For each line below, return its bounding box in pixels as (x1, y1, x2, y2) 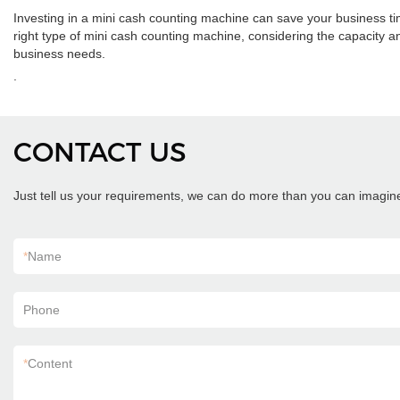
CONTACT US (13, 136, 187, 169)
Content (28, 356, 72, 371)
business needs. (13, 46, 105, 61)
